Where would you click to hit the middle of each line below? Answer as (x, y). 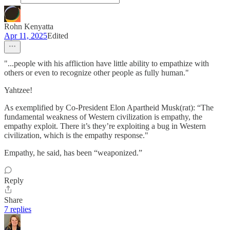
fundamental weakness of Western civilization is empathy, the (103, 117)
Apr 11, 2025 (26, 36)
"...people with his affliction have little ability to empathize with (107, 64)
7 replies (18, 209)
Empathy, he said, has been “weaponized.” (73, 153)
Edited (58, 36)
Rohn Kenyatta (29, 27)
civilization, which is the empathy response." (76, 136)
